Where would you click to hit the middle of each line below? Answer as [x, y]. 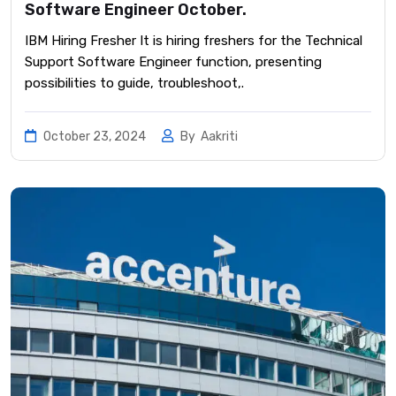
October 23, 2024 [95, 137]
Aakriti [219, 137]
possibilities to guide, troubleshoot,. [134, 84]
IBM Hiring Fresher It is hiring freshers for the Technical [194, 41]
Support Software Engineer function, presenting [173, 62]
